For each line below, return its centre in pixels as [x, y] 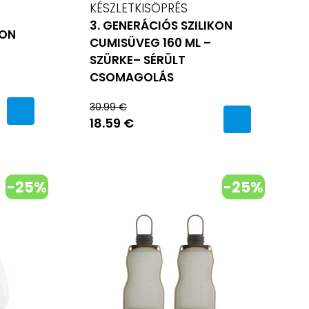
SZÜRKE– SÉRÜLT [138, 60]
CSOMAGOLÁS [132, 77]
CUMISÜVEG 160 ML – [150, 43]
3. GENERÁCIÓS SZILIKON [161, 26]
